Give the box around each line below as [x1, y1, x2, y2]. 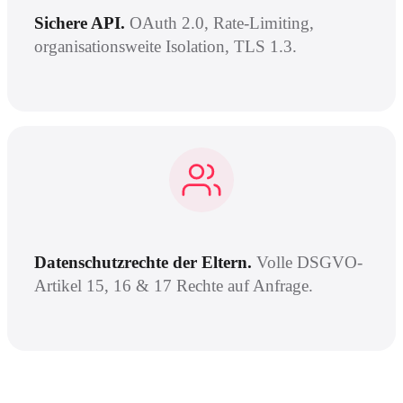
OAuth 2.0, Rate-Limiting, [130, 13, 314, 32]
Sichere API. [34, 13, 125, 32]
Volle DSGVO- [256, 252, 363, 272]
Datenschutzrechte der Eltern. [34, 252, 252, 272]
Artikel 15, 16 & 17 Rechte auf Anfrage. [34, 275, 313, 295]
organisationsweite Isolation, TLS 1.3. [34, 36, 297, 56]
